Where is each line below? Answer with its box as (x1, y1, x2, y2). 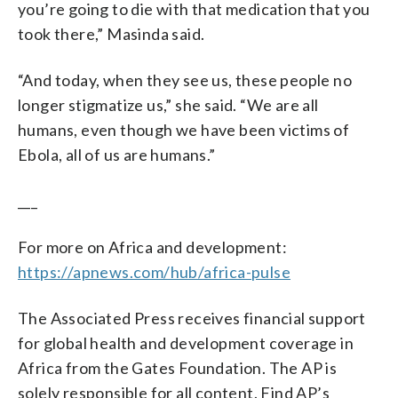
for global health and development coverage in (18, 332, 354, 353)
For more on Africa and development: (18, 236, 287, 257)
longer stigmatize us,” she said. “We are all (18, 94, 319, 115)
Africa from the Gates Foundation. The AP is (18, 357, 338, 378)
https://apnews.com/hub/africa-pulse (18, 261, 291, 282)
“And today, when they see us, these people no (18, 69, 352, 90)
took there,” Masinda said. (18, 23, 205, 44)
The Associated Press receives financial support (18, 307, 366, 328)
